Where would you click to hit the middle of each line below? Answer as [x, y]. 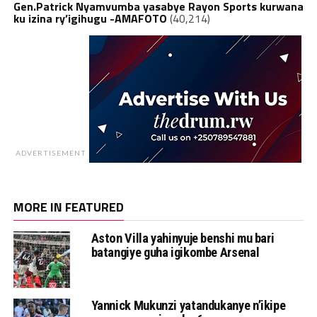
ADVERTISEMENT [51, 153]
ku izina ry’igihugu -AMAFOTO [90, 19]
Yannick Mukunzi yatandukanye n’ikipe [188, 306]
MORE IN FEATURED [68, 207]
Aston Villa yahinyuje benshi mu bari [183, 238]
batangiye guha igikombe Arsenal [175, 253]
